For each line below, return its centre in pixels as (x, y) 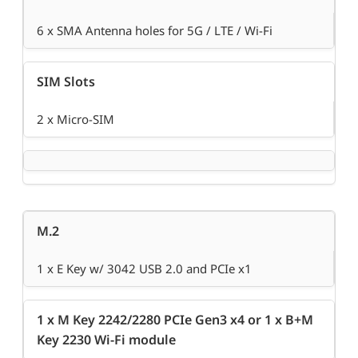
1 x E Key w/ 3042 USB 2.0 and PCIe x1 (144, 269)
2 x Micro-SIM (76, 119)
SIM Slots (66, 82)
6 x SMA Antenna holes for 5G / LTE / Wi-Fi (155, 31)
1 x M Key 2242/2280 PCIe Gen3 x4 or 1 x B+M (175, 320)
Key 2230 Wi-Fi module (106, 340)
